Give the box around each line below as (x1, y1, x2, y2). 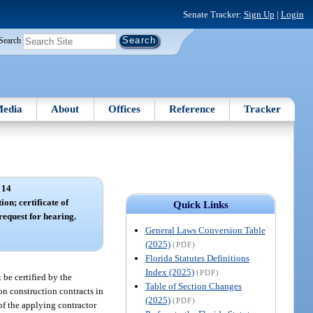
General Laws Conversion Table (145, 224, 265, 235)
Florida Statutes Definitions (145, 252, 249, 263)
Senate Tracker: (182, 8, 244, 20)
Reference (169, 103, 216, 115)
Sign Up (243, 8, 275, 20)
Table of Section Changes (145, 280, 242, 291)
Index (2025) (145, 266, 194, 277)
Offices (108, 103, 140, 115)
